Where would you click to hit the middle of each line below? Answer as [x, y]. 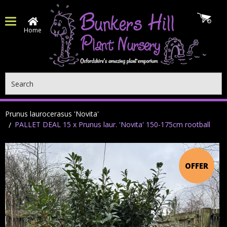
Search [16, 78]
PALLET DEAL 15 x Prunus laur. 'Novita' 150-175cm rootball [112, 124]
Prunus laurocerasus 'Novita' [52, 114]
